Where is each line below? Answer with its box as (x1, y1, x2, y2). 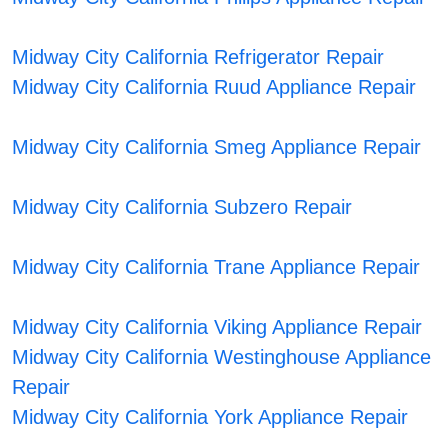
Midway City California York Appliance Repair (12, 406, 409, 429)
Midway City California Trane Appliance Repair (12, 256, 421, 279)
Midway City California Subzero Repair (12, 196, 353, 219)
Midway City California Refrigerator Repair (12, 46, 385, 69)
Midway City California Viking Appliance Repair (12, 316, 423, 339)
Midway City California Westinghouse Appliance (12, 346, 432, 369)
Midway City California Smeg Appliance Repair (12, 136, 422, 159)
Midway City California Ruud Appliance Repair (12, 76, 417, 99)
